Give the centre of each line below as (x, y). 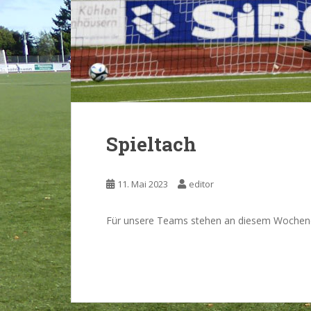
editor (201, 184)
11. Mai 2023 (143, 184)
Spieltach (151, 144)
